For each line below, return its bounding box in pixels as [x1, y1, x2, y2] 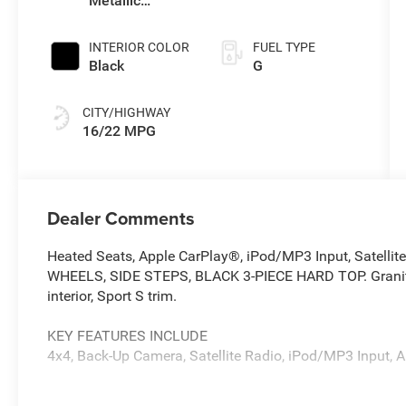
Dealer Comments [47, 205, 196, 232]
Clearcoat [89, 12, 152, 30]
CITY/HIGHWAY [82, 105, 171, 121]
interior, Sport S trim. [47, 287, 178, 305]
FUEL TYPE [252, 40, 315, 55]
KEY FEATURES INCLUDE [47, 327, 208, 345]
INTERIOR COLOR [89, 40, 190, 55]
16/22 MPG [82, 122, 157, 140]
